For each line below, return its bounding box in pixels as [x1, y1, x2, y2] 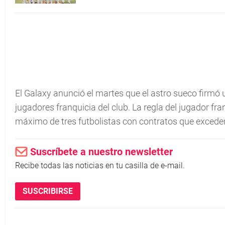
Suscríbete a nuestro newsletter [30, 146, 173, 158]
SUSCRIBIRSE [23, 186, 73, 196]
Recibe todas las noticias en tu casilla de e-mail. [15, 161, 185, 170]
